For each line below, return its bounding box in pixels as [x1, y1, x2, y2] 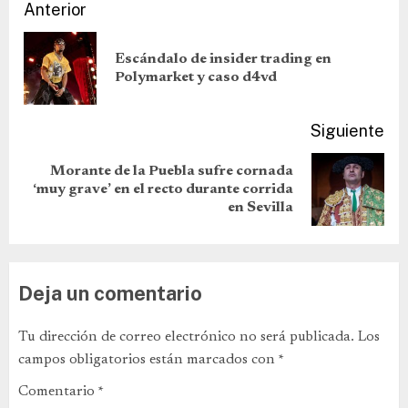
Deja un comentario [18, 281, 202, 305]
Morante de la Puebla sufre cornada [50, 164, 293, 178]
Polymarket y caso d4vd [115, 70, 277, 85]
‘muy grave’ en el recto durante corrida [33, 182, 293, 197]
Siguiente [311, 121, 384, 140]
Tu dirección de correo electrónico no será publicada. [18, 330, 354, 344]
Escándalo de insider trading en [115, 52, 331, 66]
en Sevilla [228, 200, 293, 215]
